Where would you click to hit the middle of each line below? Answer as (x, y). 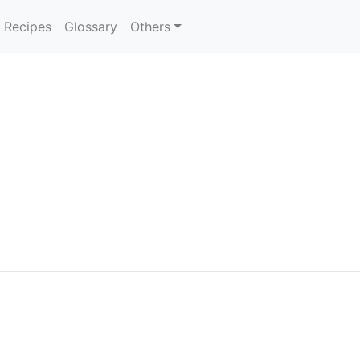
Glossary (91, 27)
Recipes (28, 27)
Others (151, 27)
